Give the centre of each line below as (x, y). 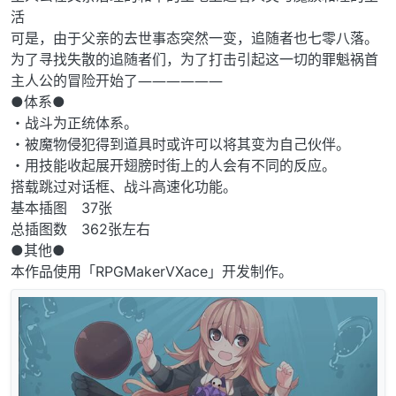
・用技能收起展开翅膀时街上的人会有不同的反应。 (173, 166)
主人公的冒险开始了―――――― (117, 81)
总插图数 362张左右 (80, 229)
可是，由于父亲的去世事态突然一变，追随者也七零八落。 (194, 38)
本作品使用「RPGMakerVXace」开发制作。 (152, 272)
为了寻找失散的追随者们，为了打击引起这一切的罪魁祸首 (194, 60)
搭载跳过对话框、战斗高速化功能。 (124, 187)
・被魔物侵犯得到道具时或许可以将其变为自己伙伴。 (180, 145)
